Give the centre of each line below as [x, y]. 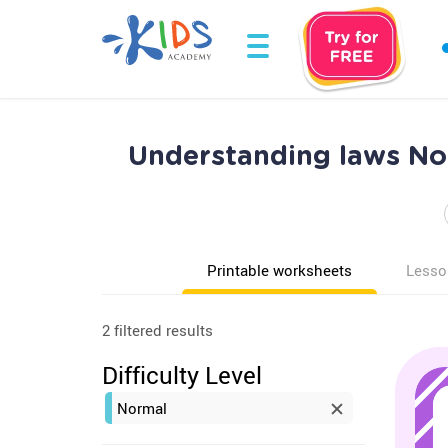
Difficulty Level [182, 375]
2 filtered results [157, 330]
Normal [142, 408]
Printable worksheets [279, 270]
